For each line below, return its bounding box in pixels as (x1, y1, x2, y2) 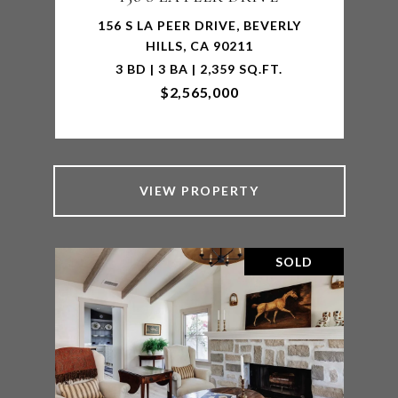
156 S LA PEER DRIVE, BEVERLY (97, 18, 301, 33)
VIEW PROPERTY (139, 183, 259, 198)
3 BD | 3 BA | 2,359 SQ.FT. (115, 61, 283, 76)
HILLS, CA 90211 (145, 38, 253, 53)
